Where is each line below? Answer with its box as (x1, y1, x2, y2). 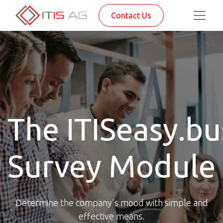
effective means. (79, 211, 144, 221)
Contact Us (111, 11, 151, 20)
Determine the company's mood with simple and (15, 198, 208, 208)
